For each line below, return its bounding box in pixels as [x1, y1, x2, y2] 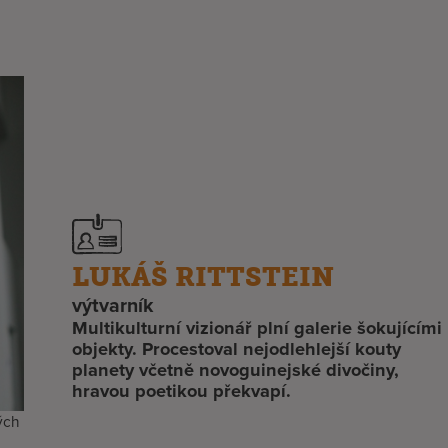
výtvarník [72, 291, 154, 320]
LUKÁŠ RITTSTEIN [72, 260, 335, 294]
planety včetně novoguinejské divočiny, [72, 356, 400, 384]
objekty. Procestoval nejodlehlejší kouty [72, 335, 402, 363]
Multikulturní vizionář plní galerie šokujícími [72, 314, 443, 342]
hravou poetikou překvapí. [72, 377, 292, 405]
